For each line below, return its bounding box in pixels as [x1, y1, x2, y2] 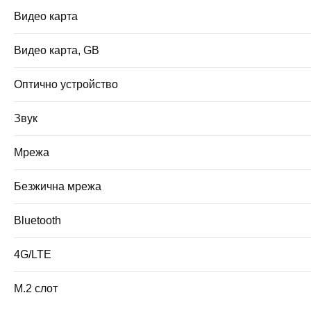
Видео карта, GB [14, 44, 99, 56]
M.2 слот [14, 282, 58, 294]
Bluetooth [14, 214, 61, 226]
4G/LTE [14, 248, 51, 260]
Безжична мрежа [14, 180, 101, 192]
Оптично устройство [14, 78, 118, 90]
